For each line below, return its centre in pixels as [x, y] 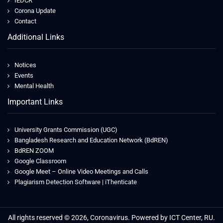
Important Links [35, 102]
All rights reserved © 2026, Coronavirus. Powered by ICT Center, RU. [111, 217]
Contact [25, 21]
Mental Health [34, 86]
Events [24, 75]
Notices [25, 65]
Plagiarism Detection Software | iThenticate [76, 182]
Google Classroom [40, 161]
